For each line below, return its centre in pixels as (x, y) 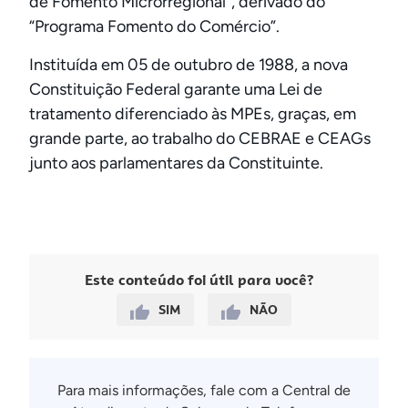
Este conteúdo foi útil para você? (199, 280)
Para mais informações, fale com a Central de (204, 391)
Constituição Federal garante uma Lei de (176, 89)
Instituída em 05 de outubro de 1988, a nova (189, 64)
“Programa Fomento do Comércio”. (154, 27)
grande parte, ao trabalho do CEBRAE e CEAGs (200, 138)
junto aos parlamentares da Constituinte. (176, 163)
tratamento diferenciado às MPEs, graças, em (193, 113)
